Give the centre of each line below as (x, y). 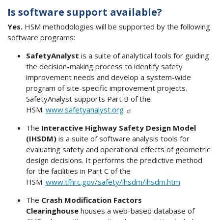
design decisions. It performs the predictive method (114, 160)
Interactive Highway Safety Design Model (118, 127)
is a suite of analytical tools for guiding (144, 55)
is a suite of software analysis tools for (123, 138)
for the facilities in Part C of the (78, 171)
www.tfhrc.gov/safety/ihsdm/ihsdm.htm (113, 181)
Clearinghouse (52, 210)
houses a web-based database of (136, 210)
